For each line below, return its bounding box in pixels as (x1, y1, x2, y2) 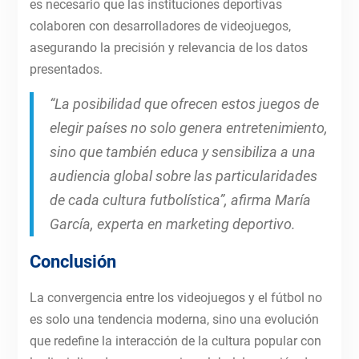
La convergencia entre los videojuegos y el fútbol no (29, 290, 322, 306)
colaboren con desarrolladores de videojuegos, (29, 18, 291, 34)
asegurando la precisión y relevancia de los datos (29, 40, 308, 56)
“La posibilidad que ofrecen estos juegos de (49, 95, 319, 113)
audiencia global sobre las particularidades (49, 167, 317, 185)
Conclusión (29, 252, 116, 272)
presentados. (29, 62, 103, 78)
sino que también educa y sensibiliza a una (49, 143, 316, 161)
